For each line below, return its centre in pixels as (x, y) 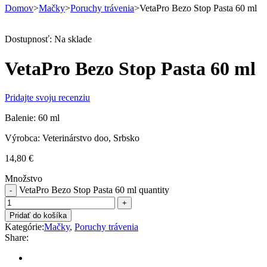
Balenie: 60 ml (32, 118)
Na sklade (73, 39)
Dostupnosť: (28, 39)
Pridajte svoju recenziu (47, 98)
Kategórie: (24, 227)
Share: (17, 238)
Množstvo (24, 179)
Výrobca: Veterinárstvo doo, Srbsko (72, 138)
